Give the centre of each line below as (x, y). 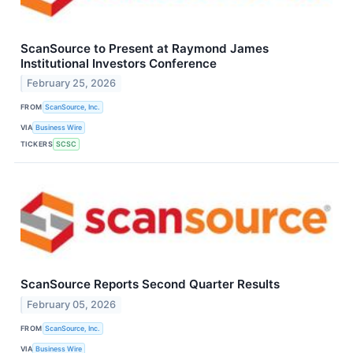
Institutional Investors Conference (119, 63)
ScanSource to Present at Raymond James (145, 48)
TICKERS (37, 143)
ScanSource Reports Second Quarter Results (150, 284)
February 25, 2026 (72, 84)
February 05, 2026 (72, 305)
